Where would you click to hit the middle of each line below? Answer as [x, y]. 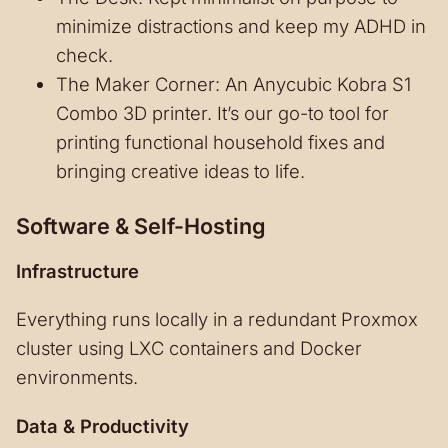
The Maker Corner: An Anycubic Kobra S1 [233, 84]
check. [84, 55]
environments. [77, 376]
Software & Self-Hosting [141, 226]
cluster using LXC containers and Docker [189, 347]
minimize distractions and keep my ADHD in [241, 26]
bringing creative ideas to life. [180, 171]
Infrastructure [77, 270]
